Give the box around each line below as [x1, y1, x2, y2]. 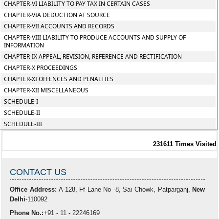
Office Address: [10, 186, 57, 193]
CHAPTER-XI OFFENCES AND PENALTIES [4, 75, 114, 83]
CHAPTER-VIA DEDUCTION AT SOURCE [4, 11, 110, 19]
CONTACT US [10, 167, 67, 177]
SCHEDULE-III [4, 120, 43, 128]
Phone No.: [10, 209, 44, 217]
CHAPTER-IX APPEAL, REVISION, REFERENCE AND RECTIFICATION [4, 52, 182, 61]
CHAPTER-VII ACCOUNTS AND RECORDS [4, 22, 115, 30]
